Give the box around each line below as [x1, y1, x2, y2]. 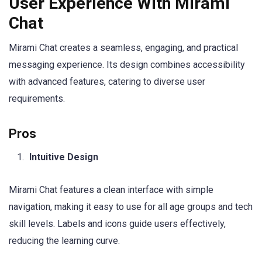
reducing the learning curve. [9, 235, 120, 247]
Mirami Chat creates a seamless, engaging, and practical [9, 42, 238, 53]
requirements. [9, 92, 65, 104]
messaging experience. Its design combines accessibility [9, 58, 245, 70]
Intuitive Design [29, 151, 98, 163]
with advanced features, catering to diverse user [9, 75, 205, 87]
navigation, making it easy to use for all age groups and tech [9, 201, 253, 213]
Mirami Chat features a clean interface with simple [9, 184, 213, 196]
